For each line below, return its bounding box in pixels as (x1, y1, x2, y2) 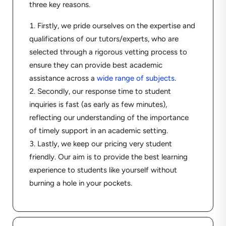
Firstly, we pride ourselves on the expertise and (37, 21, 195, 31)
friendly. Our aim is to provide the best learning (29, 152, 188, 162)
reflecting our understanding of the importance (29, 113, 189, 123)
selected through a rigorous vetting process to (29, 47, 187, 57)
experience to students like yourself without (29, 165, 177, 175)
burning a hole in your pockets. (29, 179, 132, 188)
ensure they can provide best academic (29, 61, 162, 70)
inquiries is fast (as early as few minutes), (29, 100, 167, 109)
